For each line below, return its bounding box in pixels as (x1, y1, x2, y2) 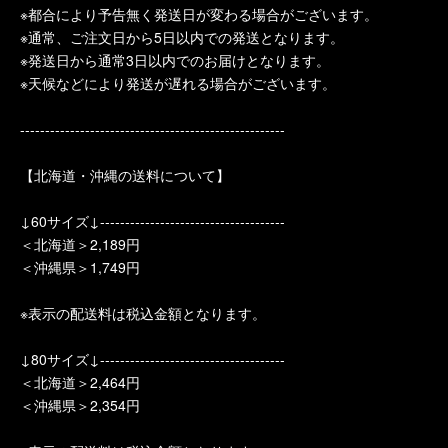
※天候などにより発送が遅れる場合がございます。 (20, 73, 336, 93)
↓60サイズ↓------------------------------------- (20, 211, 285, 231)
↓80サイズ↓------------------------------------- (20, 349, 285, 369)
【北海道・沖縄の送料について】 (20, 165, 230, 185)
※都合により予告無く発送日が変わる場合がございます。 (20, 4, 378, 24)
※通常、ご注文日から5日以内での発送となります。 (20, 27, 344, 47)
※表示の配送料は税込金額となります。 (20, 303, 266, 323)
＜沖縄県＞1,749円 (20, 257, 140, 277)
